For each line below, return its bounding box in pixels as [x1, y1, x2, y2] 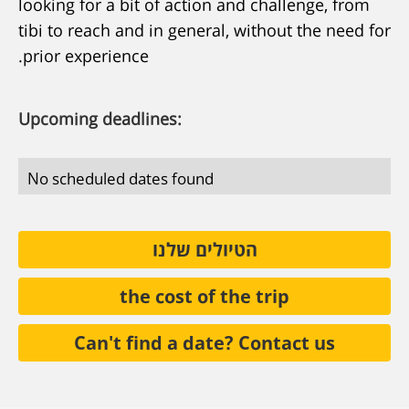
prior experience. [23, 37, 149, 71]
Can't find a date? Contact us [74, 321, 335, 360]
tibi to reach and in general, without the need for [18, 11, 391, 46]
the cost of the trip [120, 275, 289, 313]
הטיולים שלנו [152, 228, 257, 267]
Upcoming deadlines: [18, 100, 182, 134]
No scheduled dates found [27, 160, 214, 193]
